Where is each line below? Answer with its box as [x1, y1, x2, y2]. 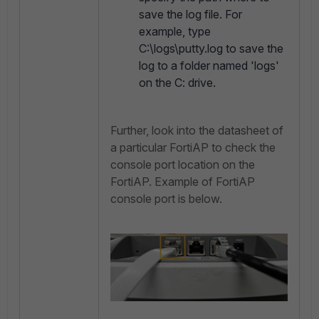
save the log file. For [139, 7, 242, 22]
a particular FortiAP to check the [110, 140, 276, 155]
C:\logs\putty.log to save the [139, 41, 283, 56]
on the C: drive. [139, 75, 216, 90]
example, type [139, 24, 211, 39]
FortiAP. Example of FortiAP [110, 174, 255, 189]
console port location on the [110, 157, 255, 172]
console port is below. [110, 192, 222, 206]
